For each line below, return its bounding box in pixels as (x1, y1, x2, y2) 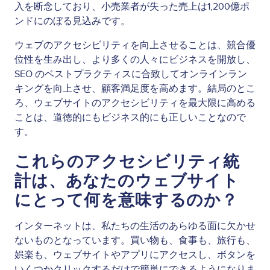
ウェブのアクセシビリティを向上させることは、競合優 (14, 39, 256, 51)
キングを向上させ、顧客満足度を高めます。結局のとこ (14, 82, 256, 95)
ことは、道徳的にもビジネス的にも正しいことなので (14, 111, 246, 124)
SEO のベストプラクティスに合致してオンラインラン (14, 67, 247, 80)
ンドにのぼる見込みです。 (14, 14, 130, 27)
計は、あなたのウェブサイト (14, 170, 239, 192)
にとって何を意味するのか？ (14, 189, 238, 211)
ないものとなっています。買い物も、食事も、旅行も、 (14, 234, 256, 246)
